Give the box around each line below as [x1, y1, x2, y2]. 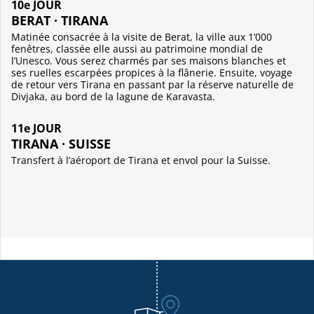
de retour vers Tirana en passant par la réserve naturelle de [11, 78, 294, 92]
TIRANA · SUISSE [11, 134, 111, 152]
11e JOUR [11, 120, 62, 136]
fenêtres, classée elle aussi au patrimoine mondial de [11, 42, 263, 56]
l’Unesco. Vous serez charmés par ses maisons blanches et [11, 54, 286, 68]
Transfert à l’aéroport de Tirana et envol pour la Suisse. [11, 153, 271, 167]
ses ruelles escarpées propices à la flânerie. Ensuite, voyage [11, 66, 292, 80]
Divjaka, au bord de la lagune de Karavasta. [11, 90, 215, 104]
